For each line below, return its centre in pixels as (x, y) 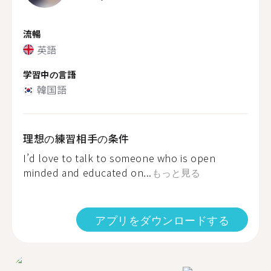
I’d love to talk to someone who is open (119, 158)
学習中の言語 (50, 74)
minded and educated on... (88, 172)
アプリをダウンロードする (162, 220)
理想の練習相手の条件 (77, 138)
